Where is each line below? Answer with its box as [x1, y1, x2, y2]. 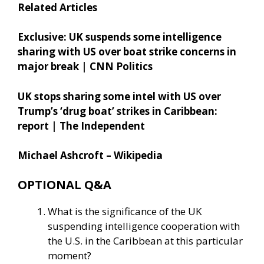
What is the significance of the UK [48, 204, 202, 218]
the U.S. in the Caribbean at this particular [48, 233, 243, 247]
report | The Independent [18, 118, 145, 133]
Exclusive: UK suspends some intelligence [18, 30, 222, 44]
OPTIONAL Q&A [18, 176, 111, 193]
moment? [48, 248, 91, 262]
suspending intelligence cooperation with [48, 219, 240, 233]
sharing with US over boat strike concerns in [18, 45, 236, 59]
